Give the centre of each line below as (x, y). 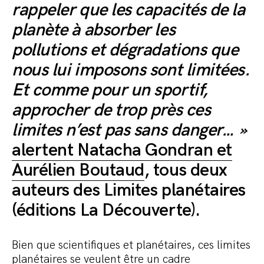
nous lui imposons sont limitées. (131, 70)
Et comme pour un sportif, (110, 90)
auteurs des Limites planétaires (129, 190)
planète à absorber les (94, 30)
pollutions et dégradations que (125, 50)
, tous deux (186, 170)
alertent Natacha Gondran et (122, 150)
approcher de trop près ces (111, 110)
